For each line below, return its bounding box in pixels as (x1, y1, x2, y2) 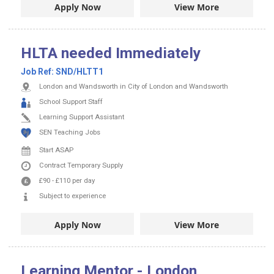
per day (72, 177, 95, 185)
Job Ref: (21, 67, 56, 77)
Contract (39, 161, 67, 170)
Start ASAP (39, 146, 73, 155)
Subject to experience (39, 192, 106, 201)
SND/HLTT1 (56, 67, 103, 77)
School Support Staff (39, 98, 103, 106)
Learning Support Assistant (39, 113, 124, 122)
